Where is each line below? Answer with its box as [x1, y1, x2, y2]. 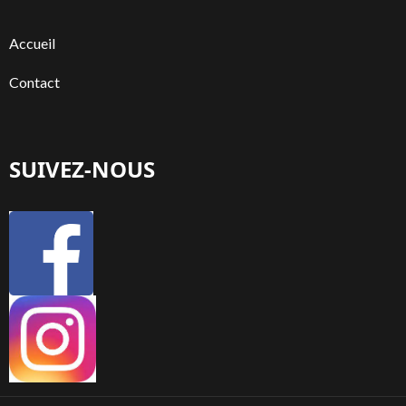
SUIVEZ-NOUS [9, 153, 155, 184]
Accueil [9, 34, 55, 52]
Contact [9, 72, 60, 91]
